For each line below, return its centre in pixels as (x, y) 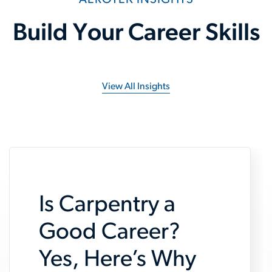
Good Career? (110, 233)
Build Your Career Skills (136, 34)
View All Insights (136, 87)
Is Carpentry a (107, 206)
